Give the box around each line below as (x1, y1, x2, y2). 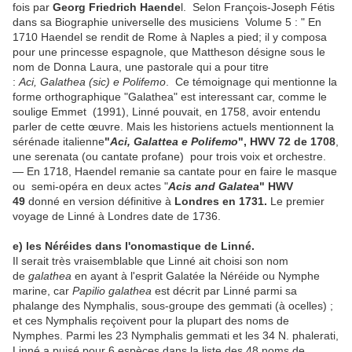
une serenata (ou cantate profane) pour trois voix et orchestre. (13, 150, 329, 163)
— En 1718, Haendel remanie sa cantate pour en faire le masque (13, 165, 337, 178)
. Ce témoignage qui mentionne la (166, 75, 337, 89)
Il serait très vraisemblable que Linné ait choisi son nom (13, 255, 288, 268)
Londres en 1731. (174, 195, 270, 208)
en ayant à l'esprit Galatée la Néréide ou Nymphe (71, 269, 320, 283)
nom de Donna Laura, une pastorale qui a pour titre (13, 60, 269, 74)
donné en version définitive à (28, 195, 174, 208)
